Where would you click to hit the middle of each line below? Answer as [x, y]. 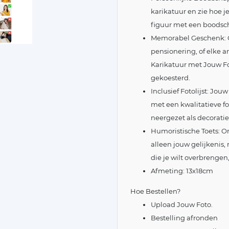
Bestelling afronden [184, 217]
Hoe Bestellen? [155, 191]
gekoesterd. [170, 77]
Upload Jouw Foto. [182, 204]
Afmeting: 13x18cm [182, 170]
